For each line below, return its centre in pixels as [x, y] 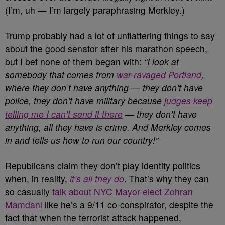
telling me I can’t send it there [64, 114]
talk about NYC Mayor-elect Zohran [123, 191]
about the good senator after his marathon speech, [106, 48]
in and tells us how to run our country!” [82, 140]
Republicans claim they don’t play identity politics [103, 165]
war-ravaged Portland [159, 74]
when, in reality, [36, 178]
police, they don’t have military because [83, 100]
